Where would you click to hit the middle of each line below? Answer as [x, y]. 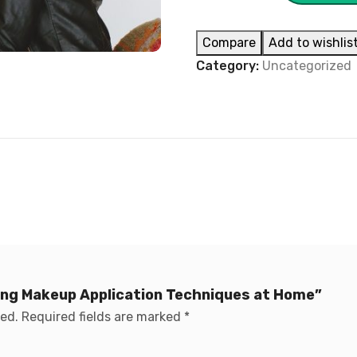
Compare [229, 43]
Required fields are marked [103, 317]
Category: [229, 66]
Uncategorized [307, 66]
